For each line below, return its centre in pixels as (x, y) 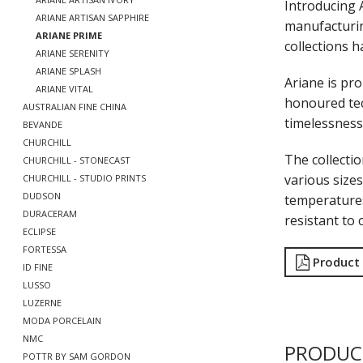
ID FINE (38, 267)
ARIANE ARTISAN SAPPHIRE (92, 17)
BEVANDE (43, 124)
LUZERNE (42, 303)
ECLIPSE (39, 231)
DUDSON (42, 196)
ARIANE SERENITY (73, 53)
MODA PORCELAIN (62, 320)
